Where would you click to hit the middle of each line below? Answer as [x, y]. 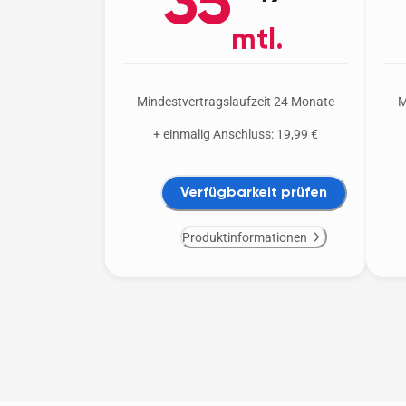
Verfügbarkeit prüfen [254, 193]
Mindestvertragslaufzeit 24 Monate [236, 102]
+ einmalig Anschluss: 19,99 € [236, 135]
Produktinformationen [244, 237]
